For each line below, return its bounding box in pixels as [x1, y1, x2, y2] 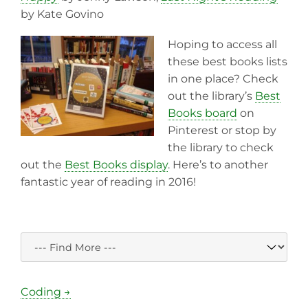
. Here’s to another [168, 158, 268, 172]
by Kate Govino [21, 8, 104, 21]
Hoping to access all [168, 38, 277, 52]
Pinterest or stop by [168, 124, 276, 137]
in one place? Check [168, 72, 278, 86]
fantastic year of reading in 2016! [21, 175, 196, 189]
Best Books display [65, 158, 168, 172]
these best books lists [168, 55, 287, 69]
